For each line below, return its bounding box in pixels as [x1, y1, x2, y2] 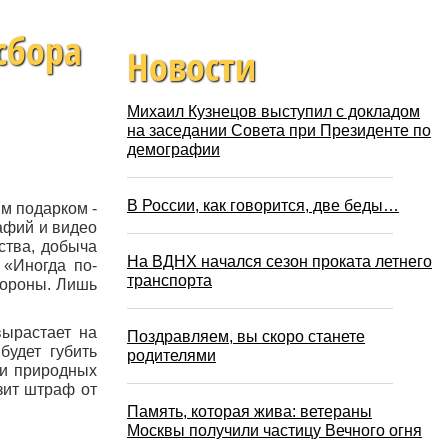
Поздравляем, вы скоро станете [127, 327, 365, 345]
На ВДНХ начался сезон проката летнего [127, 252, 432, 270]
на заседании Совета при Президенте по [127, 121, 431, 139]
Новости [127, 39, 256, 92]
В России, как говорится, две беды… [127, 196, 399, 214]
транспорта [127, 271, 212, 289]
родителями [127, 346, 216, 364]
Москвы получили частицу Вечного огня [127, 421, 422, 439]
